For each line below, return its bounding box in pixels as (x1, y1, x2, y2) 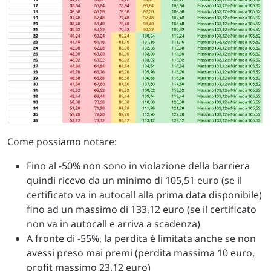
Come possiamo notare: (7, 134, 117, 148)
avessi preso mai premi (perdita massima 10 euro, (27, 246, 255, 260)
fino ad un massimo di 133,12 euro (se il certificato (27, 202, 256, 216)
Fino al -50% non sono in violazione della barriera (27, 158, 250, 172)
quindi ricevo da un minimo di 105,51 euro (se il (27, 173, 242, 187)
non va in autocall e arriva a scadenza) (27, 217, 200, 230)
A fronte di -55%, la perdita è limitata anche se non (27, 231, 256, 245)
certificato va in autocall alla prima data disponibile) (27, 188, 262, 201)
